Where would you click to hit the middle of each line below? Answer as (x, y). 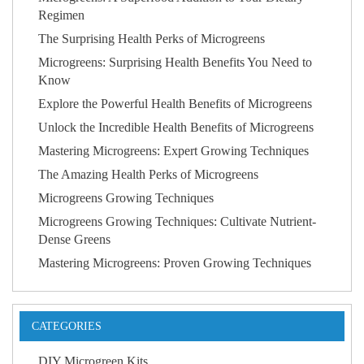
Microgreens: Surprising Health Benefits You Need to (175, 63)
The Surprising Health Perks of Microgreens (152, 39)
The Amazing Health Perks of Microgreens (149, 175)
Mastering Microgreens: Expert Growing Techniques (174, 151)
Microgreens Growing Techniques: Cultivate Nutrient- (178, 222)
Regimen (62, 15)
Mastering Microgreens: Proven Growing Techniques (175, 263)
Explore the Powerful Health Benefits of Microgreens (175, 104)
